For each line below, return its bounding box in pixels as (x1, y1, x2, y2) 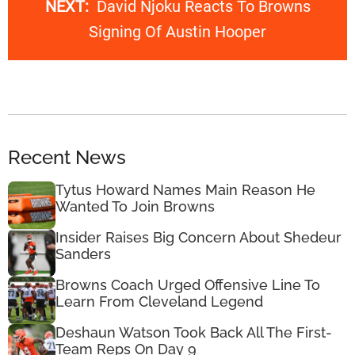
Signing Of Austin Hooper (89, 22, 266, 42)
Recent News (8, 145, 126, 169)
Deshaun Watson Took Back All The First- (55, 323, 332, 341)
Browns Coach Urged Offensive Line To (55, 276, 320, 293)
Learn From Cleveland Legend (55, 292, 263, 310)
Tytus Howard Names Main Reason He (55, 181, 315, 198)
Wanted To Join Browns (55, 197, 215, 215)
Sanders (55, 245, 111, 262)
